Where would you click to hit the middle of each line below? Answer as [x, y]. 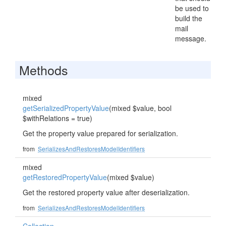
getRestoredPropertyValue [65, 177]
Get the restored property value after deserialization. [106, 192]
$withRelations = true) [58, 118]
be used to [192, 8]
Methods [44, 70]
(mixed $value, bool [140, 108]
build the [189, 18]
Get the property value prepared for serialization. [100, 133]
